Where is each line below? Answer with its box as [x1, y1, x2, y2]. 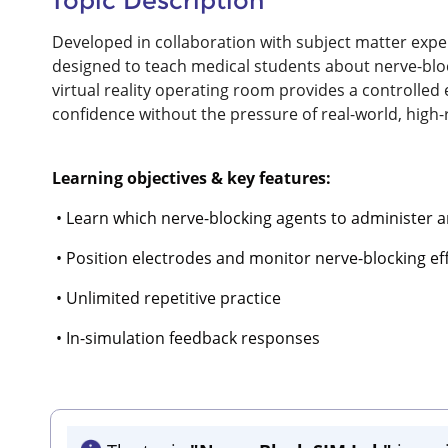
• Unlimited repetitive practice [52, 286, 281, 309]
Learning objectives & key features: [52, 166, 331, 189]
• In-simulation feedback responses [52, 326, 320, 349]
